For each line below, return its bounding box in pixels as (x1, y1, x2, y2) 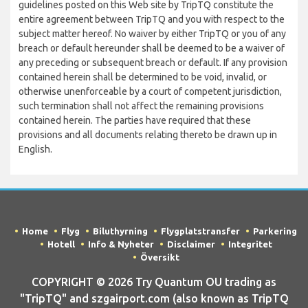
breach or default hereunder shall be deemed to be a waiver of (19, 43, 285, 54)
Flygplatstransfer (161, 226, 240, 236)
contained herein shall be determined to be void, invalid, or (19, 71, 267, 82)
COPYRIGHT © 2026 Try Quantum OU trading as (32, 276, 276, 288)
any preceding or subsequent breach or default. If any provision (19, 57, 287, 68)
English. (19, 144, 52, 155)
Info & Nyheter (87, 239, 154, 249)
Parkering (253, 226, 297, 236)
